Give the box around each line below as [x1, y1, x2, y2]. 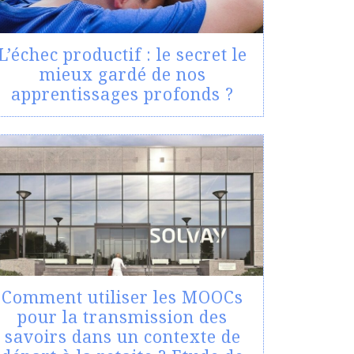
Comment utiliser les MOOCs [2, 286, 243, 309]
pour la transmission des [17, 306, 228, 329]
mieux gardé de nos [39, 63, 206, 86]
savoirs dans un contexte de [4, 326, 241, 348]
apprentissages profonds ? [11, 83, 234, 106]
